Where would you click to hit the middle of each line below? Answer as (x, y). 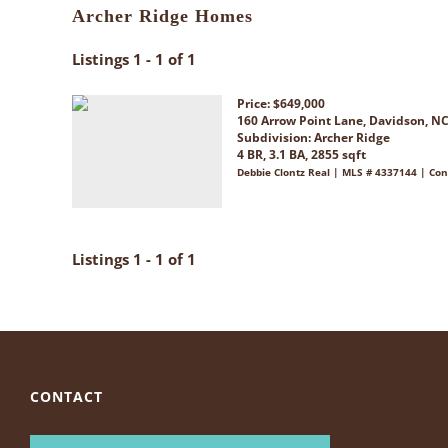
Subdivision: (275, 137)
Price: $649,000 (281, 103)
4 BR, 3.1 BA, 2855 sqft (301, 154)
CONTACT (66, 396)
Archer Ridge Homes (162, 16)
